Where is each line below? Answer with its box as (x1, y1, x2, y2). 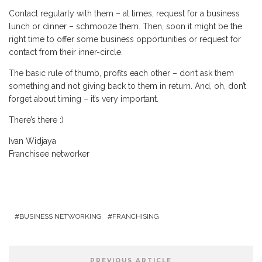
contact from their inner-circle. (9, 47, 123, 57)
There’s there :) (9, 115, 64, 125)
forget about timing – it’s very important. (9, 94, 158, 104)
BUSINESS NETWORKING (19, 212, 102, 220)
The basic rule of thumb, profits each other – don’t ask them (9, 68, 234, 78)
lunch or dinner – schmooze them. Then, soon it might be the (9, 22, 242, 31)
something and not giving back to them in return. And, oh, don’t (9, 81, 246, 91)
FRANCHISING (112, 212, 159, 220)
